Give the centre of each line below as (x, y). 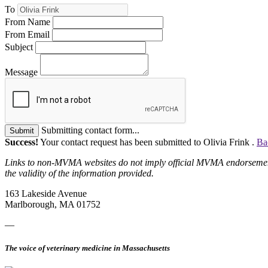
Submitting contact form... (90, 130)
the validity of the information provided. (79, 173)
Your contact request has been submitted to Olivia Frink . (147, 142)
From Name (28, 22)
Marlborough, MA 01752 (53, 204)
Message (21, 72)
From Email (27, 34)
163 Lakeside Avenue (46, 193)
